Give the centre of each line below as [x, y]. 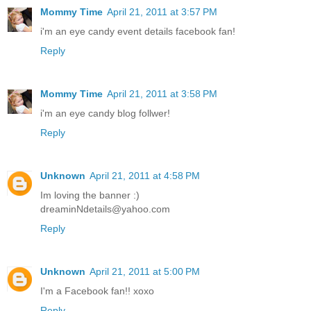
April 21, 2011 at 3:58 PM [162, 93]
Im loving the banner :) [90, 195]
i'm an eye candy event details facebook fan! [138, 31]
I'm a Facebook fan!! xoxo [97, 291]
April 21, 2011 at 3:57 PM [162, 11]
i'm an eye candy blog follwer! [105, 113]
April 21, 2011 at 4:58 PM [145, 175]
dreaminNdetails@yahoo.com [105, 209]
